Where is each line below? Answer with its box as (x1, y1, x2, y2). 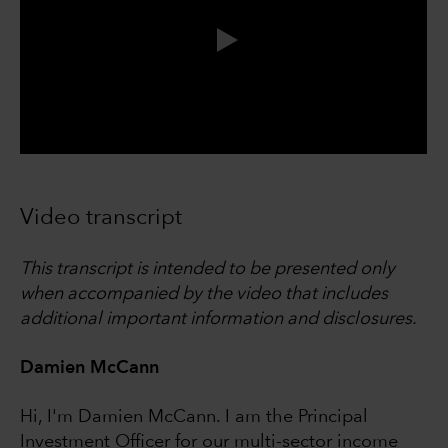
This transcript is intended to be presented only (20, 260, 395, 279)
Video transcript (20, 207, 182, 230)
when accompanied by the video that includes (20, 285, 388, 304)
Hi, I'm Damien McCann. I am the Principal (20, 408, 368, 427)
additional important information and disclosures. (20, 310, 417, 329)
